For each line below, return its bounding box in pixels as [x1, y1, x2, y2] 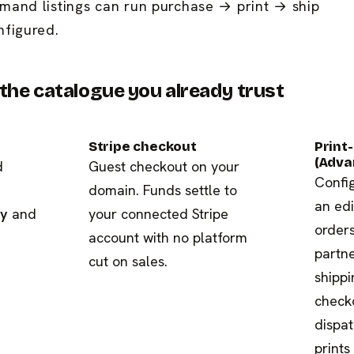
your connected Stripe [88, 205, 228, 224]
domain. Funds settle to [88, 181, 237, 200]
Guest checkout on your [88, 157, 239, 176]
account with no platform [88, 228, 247, 247]
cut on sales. [88, 252, 168, 271]
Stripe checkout [88, 138, 197, 156]
